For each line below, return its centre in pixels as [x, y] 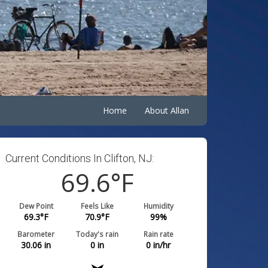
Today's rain [98, 234]
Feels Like [98, 206]
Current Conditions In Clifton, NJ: [80, 158]
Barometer [36, 234]
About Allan [167, 110]
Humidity [158, 206]
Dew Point [36, 206]
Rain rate [158, 234]
